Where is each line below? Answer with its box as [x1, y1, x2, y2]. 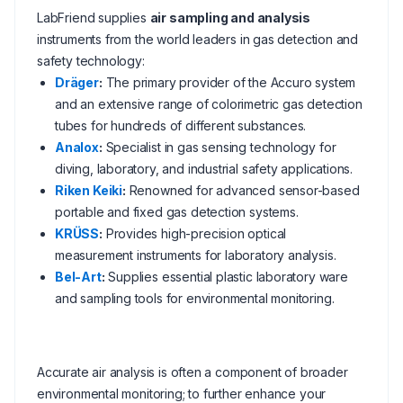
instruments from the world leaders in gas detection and [37, 31, 359, 47]
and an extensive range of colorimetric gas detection [55, 96, 363, 112]
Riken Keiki [55, 183, 123, 198]
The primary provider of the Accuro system [102, 75, 356, 90]
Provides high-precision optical [102, 226, 287, 241]
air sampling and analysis [149, 10, 311, 25]
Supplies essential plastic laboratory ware [104, 269, 348, 284]
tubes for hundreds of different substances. [55, 118, 307, 133]
